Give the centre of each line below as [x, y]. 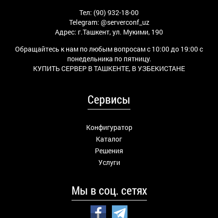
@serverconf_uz [125, 22]
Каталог [109, 139]
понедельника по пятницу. [109, 59]
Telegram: [85, 22]
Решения [109, 151]
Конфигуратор [109, 127]
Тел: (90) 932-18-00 [109, 12]
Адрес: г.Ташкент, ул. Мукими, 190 [109, 32]
